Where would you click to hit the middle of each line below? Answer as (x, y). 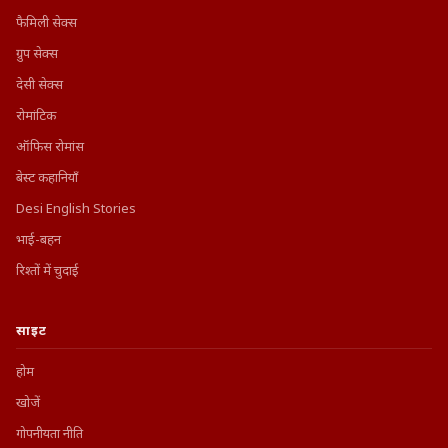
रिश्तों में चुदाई (47, 271)
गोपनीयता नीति (49, 434)
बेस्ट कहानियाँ (47, 178)
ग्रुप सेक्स (37, 54)
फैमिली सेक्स (46, 23)
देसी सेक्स (39, 85)
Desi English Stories (76, 209)
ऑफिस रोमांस (50, 147)
